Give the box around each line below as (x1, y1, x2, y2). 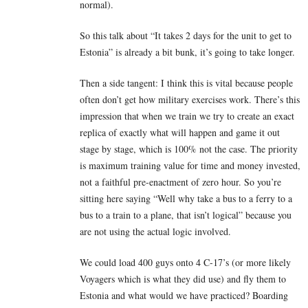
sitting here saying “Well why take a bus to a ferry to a (80, 191, 292, 205)
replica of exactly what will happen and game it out (80, 125, 280, 139)
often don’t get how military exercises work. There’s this (80, 92, 300, 106)
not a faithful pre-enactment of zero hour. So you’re (80, 175, 281, 188)
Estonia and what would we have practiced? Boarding (80, 288, 288, 302)
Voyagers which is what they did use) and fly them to (80, 272, 286, 285)
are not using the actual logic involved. (80, 224, 231, 238)
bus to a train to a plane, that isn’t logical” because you (80, 208, 291, 221)
